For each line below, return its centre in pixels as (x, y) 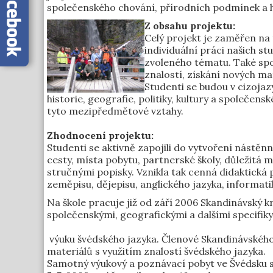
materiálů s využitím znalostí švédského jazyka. (158, 251)
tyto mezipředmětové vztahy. (115, 111)
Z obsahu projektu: (190, 26)
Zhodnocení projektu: (100, 135)
